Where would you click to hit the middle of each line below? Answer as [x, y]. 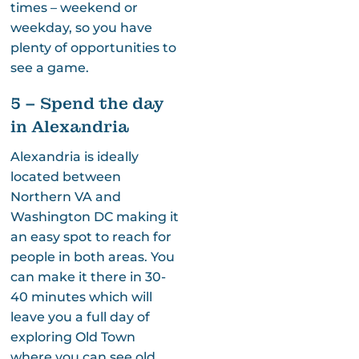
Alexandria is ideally [74, 156]
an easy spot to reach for [91, 236]
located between [65, 176]
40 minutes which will [81, 296]
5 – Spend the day [87, 103]
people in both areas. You [92, 256]
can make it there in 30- [88, 276]
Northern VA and [65, 196]
